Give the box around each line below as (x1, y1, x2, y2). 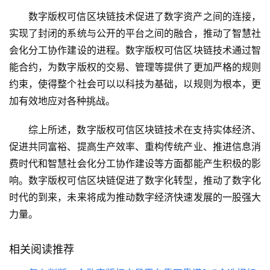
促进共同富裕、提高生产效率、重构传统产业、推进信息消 (9, 140, 261, 153)
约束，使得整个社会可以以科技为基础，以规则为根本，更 (9, 78, 261, 90)
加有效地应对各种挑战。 (9, 95, 115, 107)
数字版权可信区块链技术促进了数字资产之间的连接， (28, 10, 261, 23)
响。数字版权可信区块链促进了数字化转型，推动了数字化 (9, 174, 261, 187)
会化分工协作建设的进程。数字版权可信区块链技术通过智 (9, 44, 261, 57)
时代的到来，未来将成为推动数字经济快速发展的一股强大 (9, 191, 261, 204)
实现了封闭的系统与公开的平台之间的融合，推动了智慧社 (9, 27, 261, 40)
